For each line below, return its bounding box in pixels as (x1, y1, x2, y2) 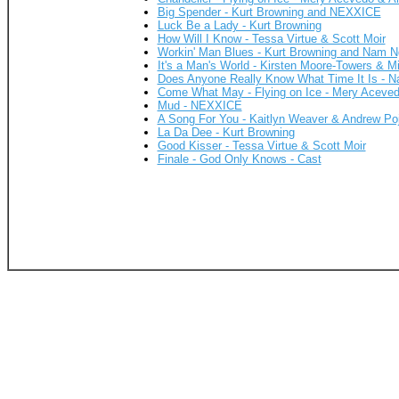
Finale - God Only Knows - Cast (157, 152, 322, 167)
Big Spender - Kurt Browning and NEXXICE (157, 5, 381, 20)
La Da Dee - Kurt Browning (157, 126, 295, 140)
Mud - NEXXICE (157, 99, 242, 113)
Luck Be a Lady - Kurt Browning (157, 19, 322, 33)
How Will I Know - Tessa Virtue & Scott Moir (157, 32, 386, 46)
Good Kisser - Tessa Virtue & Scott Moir (157, 139, 366, 153)
